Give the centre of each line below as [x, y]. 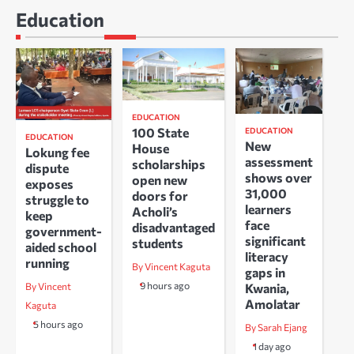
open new [160, 179]
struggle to [57, 200]
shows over [279, 177]
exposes [49, 184]
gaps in [265, 272]
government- [64, 232]
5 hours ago [58, 325]
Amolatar [273, 303]
